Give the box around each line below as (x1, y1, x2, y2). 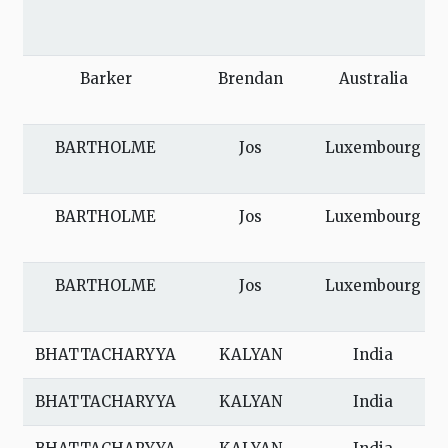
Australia (338, 69, 408, 89)
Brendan (218, 69, 283, 89)
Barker (79, 69, 132, 89)
